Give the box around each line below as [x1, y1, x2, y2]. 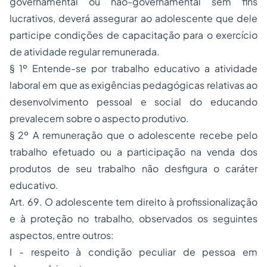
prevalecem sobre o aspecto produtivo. [10, 112, 189, 125]
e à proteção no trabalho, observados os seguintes [10, 212, 257, 225]
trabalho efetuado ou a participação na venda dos [10, 145, 257, 159]
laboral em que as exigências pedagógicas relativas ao [10, 79, 257, 92]
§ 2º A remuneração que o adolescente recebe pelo [10, 129, 257, 142]
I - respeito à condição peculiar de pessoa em [10, 246, 257, 259]
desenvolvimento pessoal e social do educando [10, 95, 257, 108]
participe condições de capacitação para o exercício [10, 29, 257, 42]
